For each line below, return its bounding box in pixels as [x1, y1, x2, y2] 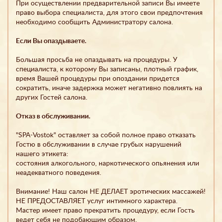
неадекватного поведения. [16, 169, 101, 176]
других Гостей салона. [16, 94, 87, 101]
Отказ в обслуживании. [16, 112, 90, 120]
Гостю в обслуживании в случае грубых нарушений [16, 141, 181, 148]
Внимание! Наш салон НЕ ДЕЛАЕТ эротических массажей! [16, 188, 206, 195]
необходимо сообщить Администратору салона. [16, 18, 173, 26]
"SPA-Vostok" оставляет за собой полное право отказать [16, 131, 196, 139]
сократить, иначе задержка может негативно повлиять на [16, 84, 202, 92]
